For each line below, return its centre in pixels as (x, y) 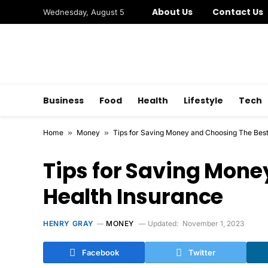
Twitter (202, 252)
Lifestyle (203, 100)
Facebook (100, 252)
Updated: (163, 223)
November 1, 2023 (213, 223)
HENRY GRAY (68, 223)
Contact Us (238, 12)
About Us (173, 12)
